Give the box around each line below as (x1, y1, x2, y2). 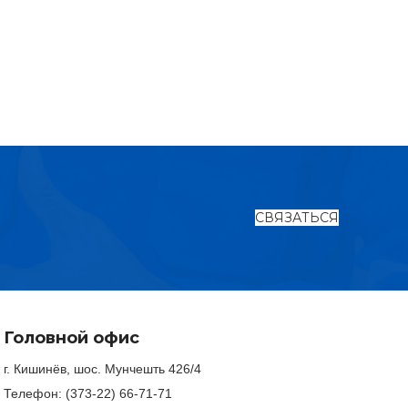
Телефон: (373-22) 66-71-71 (4, 385, 172, 401)
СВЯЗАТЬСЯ (255, 209, 339, 226)
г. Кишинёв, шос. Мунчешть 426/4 (4, 361, 201, 376)
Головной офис (4, 327, 139, 348)
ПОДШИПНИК (188, 270, 307, 296)
